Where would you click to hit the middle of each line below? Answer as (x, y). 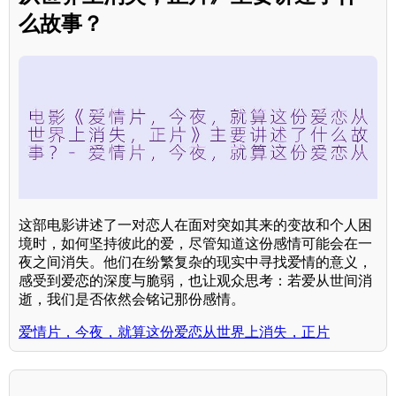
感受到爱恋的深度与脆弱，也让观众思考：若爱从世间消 (195, 281)
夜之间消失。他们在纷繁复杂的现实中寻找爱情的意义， (195, 263)
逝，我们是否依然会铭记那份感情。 (132, 300)
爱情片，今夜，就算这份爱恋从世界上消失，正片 (174, 332)
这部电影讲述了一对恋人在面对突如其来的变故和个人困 (195, 225)
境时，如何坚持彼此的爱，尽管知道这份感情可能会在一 (195, 244)
